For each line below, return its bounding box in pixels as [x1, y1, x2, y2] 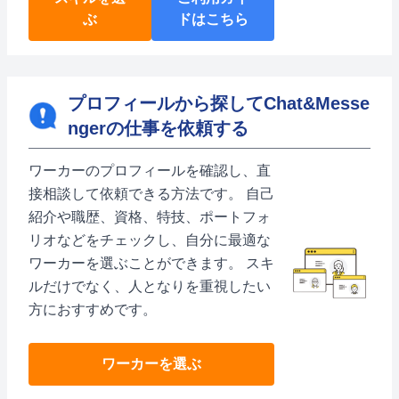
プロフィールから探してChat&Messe [68, 94, 370, 113]
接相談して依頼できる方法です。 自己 [28, 186, 274, 201]
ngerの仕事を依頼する [68, 118, 248, 138]
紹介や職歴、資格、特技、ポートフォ [28, 209, 271, 224]
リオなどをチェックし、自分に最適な [28, 232, 271, 248]
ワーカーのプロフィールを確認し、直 [28, 163, 271, 178]
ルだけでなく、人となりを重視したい [28, 279, 271, 294]
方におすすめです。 [28, 302, 157, 317]
